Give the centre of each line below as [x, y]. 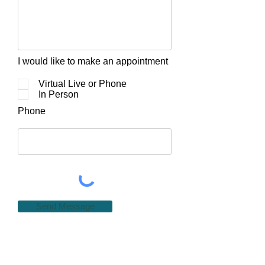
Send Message [65, 206]
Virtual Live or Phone [83, 84]
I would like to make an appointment [93, 61]
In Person [59, 94]
